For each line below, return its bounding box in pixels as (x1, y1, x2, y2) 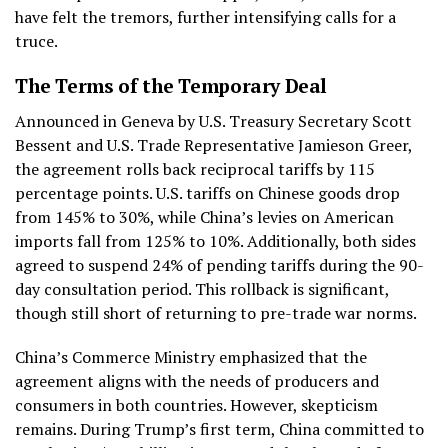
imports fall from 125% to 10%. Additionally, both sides (15, 229, 416, 252)
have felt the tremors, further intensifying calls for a (15, 5, 396, 28)
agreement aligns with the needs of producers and (15, 369, 379, 392)
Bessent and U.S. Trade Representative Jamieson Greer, (15, 133, 412, 156)
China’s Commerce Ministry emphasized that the (15, 345, 367, 368)
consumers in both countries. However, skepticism (15, 393, 378, 416)
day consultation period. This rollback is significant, (15, 277, 389, 300)
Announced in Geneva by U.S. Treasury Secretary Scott (15, 109, 412, 132)
